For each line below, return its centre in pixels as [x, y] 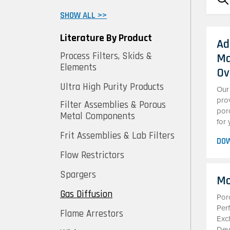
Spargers [78, 175]
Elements [78, 68]
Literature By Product [106, 38]
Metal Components [98, 116]
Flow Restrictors [92, 155]
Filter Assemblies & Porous [113, 105]
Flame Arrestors [92, 214]
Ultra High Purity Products [112, 87]
